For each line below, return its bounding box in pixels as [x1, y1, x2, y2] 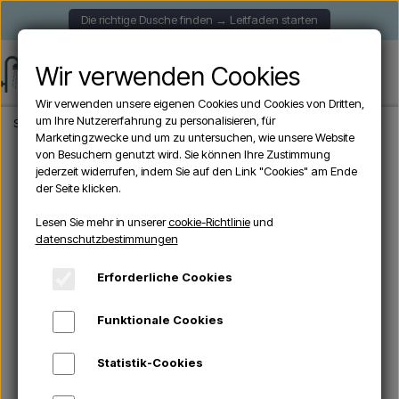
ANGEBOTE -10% [284, 167, 366, 181]
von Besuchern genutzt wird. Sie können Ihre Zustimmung [35, 147, 330, 161]
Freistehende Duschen [151, 117, 263, 131]
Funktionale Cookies [97, 312, 224, 327]
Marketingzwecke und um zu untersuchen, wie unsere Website [35, 130, 354, 144]
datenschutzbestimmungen [35, 232, 178, 246]
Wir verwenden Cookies [35, 61, 300, 92]
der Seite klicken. [35, 181, 121, 195]
